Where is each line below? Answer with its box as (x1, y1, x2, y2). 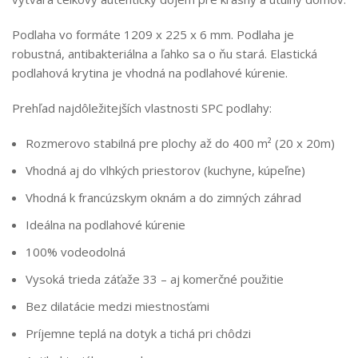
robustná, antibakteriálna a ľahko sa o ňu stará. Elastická (12, 46, 317, 62)
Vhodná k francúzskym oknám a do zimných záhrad (26, 189, 301, 206)
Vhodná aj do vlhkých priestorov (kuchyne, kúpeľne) (26, 162, 305, 179)
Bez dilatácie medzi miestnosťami (26, 298, 209, 315)
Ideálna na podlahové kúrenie (26, 217, 185, 233)
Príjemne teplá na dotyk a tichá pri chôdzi (26, 325, 251, 342)
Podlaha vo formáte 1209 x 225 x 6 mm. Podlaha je (12, 26, 294, 43)
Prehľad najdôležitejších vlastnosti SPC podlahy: (12, 100, 272, 117)
